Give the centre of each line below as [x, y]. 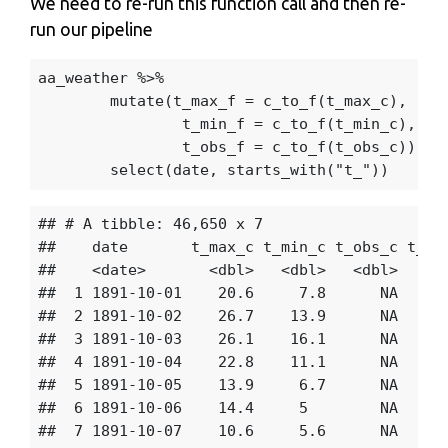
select [136, 169]
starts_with [276, 169]
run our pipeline [91, 30]
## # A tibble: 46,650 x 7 [150, 224]
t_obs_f [213, 146]
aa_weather [82, 77]
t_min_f [213, 123]
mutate [136, 100]
